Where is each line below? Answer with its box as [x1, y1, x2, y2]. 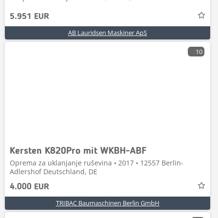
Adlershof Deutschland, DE [10, 167, 97, 176]
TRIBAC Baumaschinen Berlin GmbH [55, 199, 160, 207]
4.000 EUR [10, 182, 49, 191]
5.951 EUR [10, 12, 49, 21]
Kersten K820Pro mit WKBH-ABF [10, 146, 146, 156]
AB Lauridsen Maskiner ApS [68, 28, 147, 37]
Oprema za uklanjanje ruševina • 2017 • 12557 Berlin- [10, 158, 183, 167]
